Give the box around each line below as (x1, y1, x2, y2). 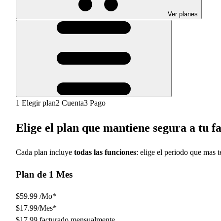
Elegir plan (20, 99, 56, 107)
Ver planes (168, 10, 198, 18)
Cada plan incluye (16, 147, 74, 156)
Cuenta (60, 99, 84, 107)
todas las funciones (74, 147, 136, 156)
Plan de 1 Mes (16, 169, 73, 180)
